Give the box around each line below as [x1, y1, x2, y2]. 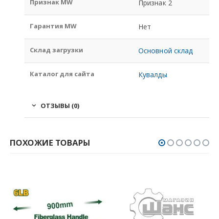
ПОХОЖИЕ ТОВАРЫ [10, 136, 90, 148]
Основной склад [138, 45, 193, 55]
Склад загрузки [30, 45, 84, 54]
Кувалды [138, 69, 167, 79]
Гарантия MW [30, 21, 77, 30]
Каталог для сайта [30, 69, 95, 78]
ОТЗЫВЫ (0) [41, 101, 79, 110]
